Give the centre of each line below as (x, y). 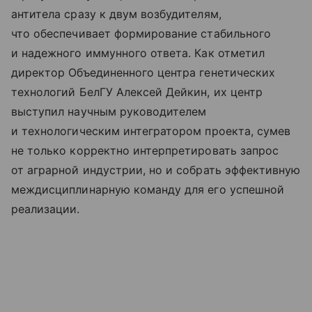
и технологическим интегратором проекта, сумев (151, 131)
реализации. (46, 209)
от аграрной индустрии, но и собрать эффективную (156, 170)
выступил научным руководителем (109, 112)
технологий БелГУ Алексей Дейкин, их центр (137, 92)
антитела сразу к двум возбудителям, (116, 14)
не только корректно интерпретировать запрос (145, 151)
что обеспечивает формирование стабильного (141, 34)
